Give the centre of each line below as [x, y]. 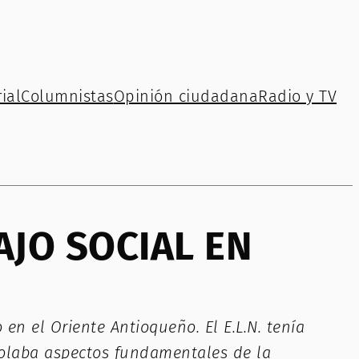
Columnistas [67, 96]
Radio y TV [297, 96]
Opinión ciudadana [186, 96]
